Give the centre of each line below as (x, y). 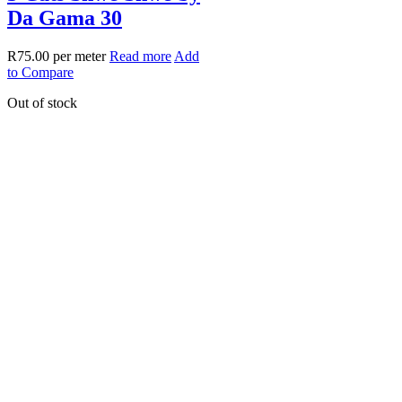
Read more (140, 57)
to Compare (40, 73)
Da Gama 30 (65, 18)
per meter (79, 57)
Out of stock (42, 103)
